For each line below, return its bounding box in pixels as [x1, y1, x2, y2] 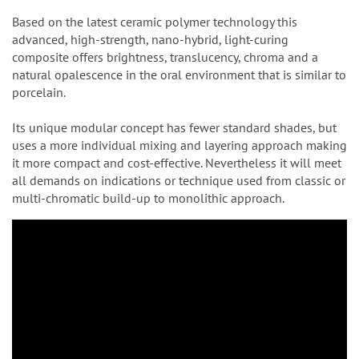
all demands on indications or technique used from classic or [12, 171, 345, 188]
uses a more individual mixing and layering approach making [12, 136, 347, 153]
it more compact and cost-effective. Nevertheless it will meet [12, 154, 341, 171]
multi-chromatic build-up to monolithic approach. [12, 189, 284, 206]
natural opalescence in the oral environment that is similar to [12, 66, 346, 83]
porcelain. [12, 83, 66, 100]
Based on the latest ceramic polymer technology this [12, 13, 297, 30]
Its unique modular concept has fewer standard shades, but [12, 119, 337, 135]
